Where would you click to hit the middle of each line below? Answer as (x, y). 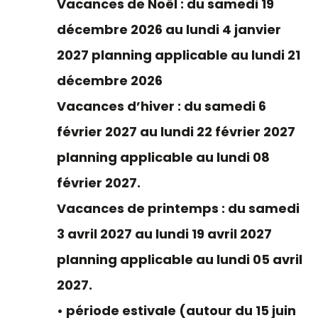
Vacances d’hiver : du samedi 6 (161, 106)
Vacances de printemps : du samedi (178, 208)
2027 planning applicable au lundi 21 (179, 55)
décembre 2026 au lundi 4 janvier (169, 29)
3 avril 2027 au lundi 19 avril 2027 (164, 234)
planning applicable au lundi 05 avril (180, 259)
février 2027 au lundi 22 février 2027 (176, 132)
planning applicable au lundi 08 (163, 157)
